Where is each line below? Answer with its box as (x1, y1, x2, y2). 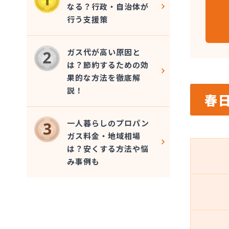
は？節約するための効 (67, 59, 149, 71)
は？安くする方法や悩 (67, 143, 149, 154)
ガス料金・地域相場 (67, 130, 141, 142)
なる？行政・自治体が (67, 1, 149, 12)
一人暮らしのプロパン (67, 118, 150, 129)
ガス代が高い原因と (67, 47, 141, 58)
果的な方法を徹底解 (67, 72, 141, 83)
